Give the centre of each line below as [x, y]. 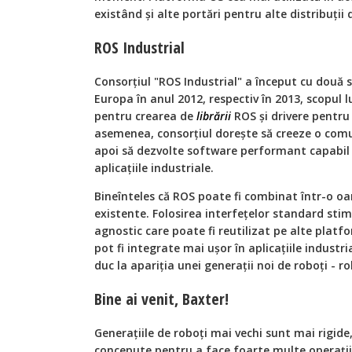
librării [214, 115]
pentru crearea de [145, 115]
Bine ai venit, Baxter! [161, 299]
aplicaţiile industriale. [154, 167]
